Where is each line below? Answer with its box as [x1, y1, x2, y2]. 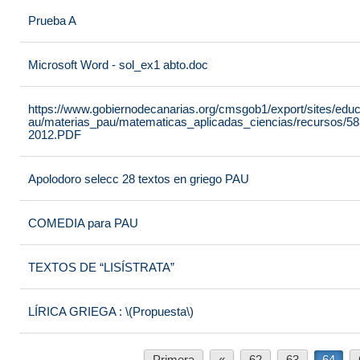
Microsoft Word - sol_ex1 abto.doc [28, 58, 208, 72]
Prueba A [28, 14, 76, 27]
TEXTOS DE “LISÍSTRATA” [28, 260, 174, 274]
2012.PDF [28, 128, 81, 141]
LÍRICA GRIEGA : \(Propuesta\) [28, 305, 194, 318]
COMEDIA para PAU [28, 216, 138, 230]
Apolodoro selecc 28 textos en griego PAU [28, 172, 249, 186]
